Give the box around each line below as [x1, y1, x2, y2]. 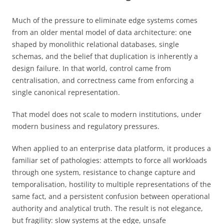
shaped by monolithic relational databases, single [12, 39, 179, 49]
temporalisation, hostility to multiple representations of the [12, 179, 211, 189]
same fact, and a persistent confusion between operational [12, 191, 210, 201]
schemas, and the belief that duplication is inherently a [12, 51, 198, 61]
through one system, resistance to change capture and [12, 167, 195, 177]
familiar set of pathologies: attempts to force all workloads [12, 155, 207, 165]
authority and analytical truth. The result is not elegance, [12, 203, 203, 213]
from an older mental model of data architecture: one [12, 27, 191, 37]
